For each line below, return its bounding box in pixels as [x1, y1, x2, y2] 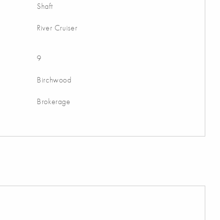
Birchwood [37, 75, 72, 85]
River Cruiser [37, 23, 78, 33]
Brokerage [37, 96, 71, 107]
